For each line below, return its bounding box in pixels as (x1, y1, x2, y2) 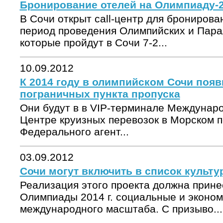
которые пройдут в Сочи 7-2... (19, 37, 167, 48)
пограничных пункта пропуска (19, 88, 180, 100)
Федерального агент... (19, 126, 129, 137)
